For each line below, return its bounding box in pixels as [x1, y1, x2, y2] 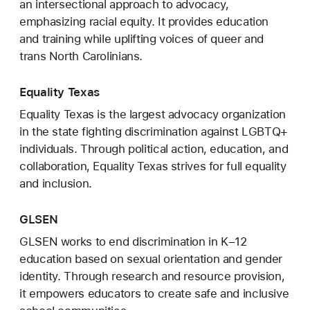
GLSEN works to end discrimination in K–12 [19, 235, 247, 249]
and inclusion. [19, 176, 92, 191]
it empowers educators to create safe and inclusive [19, 286, 289, 301]
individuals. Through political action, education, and [19, 142, 289, 156]
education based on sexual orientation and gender [19, 252, 283, 266]
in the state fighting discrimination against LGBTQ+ [19, 125, 288, 139]
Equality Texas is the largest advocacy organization [19, 107, 286, 122]
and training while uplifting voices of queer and [19, 32, 264, 46]
